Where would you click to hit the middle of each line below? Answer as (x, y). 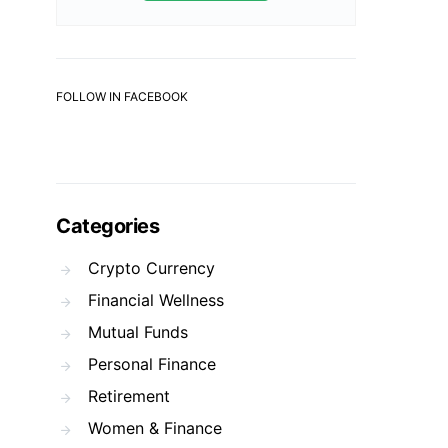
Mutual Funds (138, 332)
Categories (107, 226)
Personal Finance (152, 364)
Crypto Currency (151, 268)
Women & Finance (155, 428)
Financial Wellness (156, 300)
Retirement (129, 396)
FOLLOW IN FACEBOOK (122, 96)
